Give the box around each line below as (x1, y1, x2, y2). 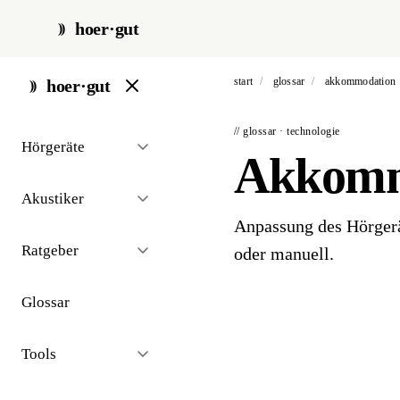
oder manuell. (234, 244, 334, 263)
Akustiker (21, 190, 84, 207)
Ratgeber (21, 242, 79, 259)
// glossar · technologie (234, 125, 340, 137)
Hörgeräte (21, 138, 85, 155)
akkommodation (324, 75, 396, 87)
